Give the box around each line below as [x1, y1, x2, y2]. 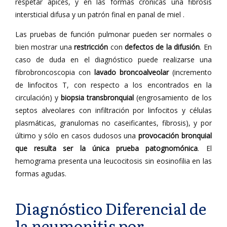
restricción [74, 42, 108, 52]
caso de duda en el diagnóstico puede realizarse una [15, 55, 212, 64]
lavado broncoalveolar [94, 67, 169, 77]
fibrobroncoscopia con [15, 67, 94, 77]
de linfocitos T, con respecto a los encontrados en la [15, 80, 212, 90]
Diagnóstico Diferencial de [15, 197, 206, 219]
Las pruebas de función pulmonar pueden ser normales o [15, 29, 212, 39]
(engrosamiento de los [134, 93, 212, 102]
